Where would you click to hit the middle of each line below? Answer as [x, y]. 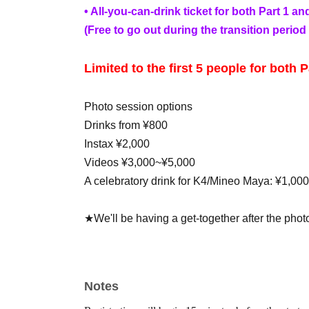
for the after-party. [130, 274]
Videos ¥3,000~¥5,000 [140, 162]
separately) [111, 237]
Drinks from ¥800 [126, 125]
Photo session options [138, 107]
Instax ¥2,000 [117, 144]
